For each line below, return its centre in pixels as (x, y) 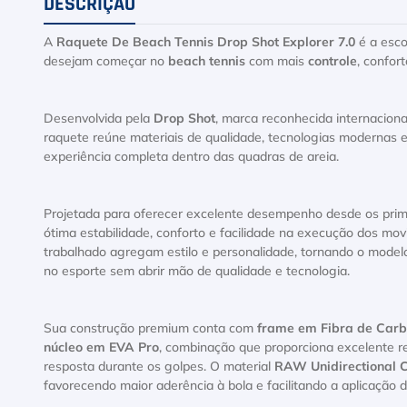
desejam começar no (106, 62)
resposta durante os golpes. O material (159, 367)
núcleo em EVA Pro (101, 348)
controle (333, 62)
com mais (277, 62)
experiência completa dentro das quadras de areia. (191, 157)
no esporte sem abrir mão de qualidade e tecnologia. (197, 272)
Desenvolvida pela (99, 119)
